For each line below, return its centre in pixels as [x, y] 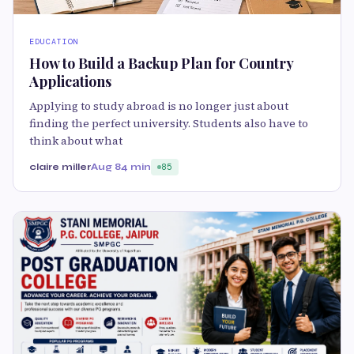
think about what [76, 141]
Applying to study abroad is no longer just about [159, 106]
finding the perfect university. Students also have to [169, 124]
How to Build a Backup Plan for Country [161, 64]
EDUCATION [54, 42]
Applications [70, 82]
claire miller [60, 167]
